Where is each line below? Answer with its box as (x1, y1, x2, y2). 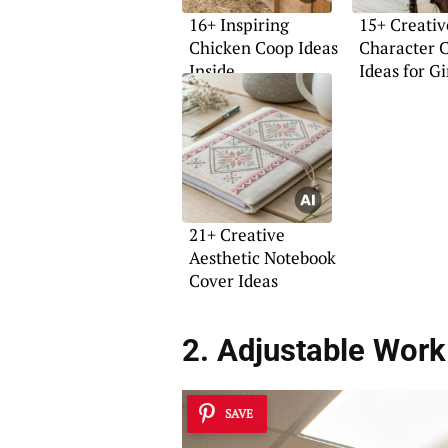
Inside (188, 59, 235, 83)
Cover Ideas (188, 269, 278, 293)
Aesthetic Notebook (188, 246, 336, 270)
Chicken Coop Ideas (188, 36, 338, 60)
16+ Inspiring (188, 13, 289, 37)
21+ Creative (188, 223, 285, 247)
